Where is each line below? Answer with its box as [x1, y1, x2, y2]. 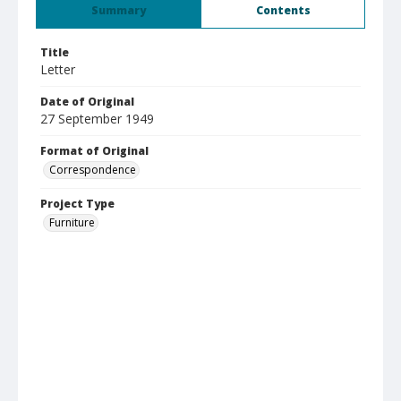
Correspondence [49, 162, 136, 177]
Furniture [49, 215, 95, 230]
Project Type [40, 196, 115, 211]
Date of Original [40, 94, 134, 109]
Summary [91, 3, 146, 18]
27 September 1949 [40, 110, 154, 127]
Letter [40, 61, 75, 78]
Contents [255, 3, 311, 18]
